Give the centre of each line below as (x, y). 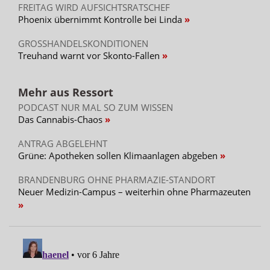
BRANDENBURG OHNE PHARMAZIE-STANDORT (117, 179)
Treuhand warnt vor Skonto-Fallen (90, 55)
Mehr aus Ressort (66, 92)
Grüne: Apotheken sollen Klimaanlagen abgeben (119, 155)
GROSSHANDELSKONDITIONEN (83, 43)
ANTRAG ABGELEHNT (63, 143)
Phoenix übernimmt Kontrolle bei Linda (101, 19)
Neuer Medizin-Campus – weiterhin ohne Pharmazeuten (134, 191)
